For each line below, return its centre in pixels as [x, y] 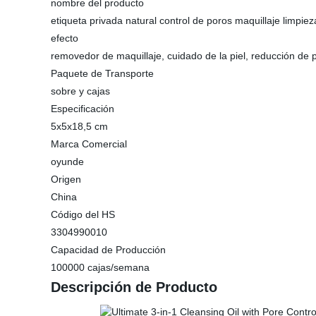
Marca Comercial [89, 144]
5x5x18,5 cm [79, 126]
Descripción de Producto [134, 287]
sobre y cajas [80, 91]
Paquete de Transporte [102, 73]
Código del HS [83, 214]
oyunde [67, 162]
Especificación [83, 109]
